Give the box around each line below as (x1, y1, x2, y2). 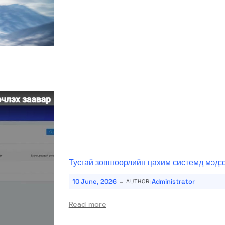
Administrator (151, 177, 195, 186)
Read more (68, 199, 106, 210)
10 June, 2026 (72, 177, 117, 186)
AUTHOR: (126, 177, 152, 185)
